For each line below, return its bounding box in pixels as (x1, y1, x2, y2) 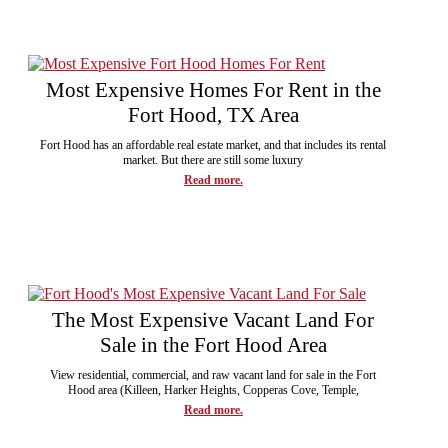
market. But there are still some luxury (123, 152, 304, 167)
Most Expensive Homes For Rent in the (45, 77, 381, 102)
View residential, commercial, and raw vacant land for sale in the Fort (50, 367, 377, 382)
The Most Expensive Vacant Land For (52, 307, 375, 332)
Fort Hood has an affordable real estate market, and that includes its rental (40, 137, 387, 152)
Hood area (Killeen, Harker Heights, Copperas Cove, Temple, (67, 382, 359, 397)
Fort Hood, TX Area (127, 102, 299, 127)
